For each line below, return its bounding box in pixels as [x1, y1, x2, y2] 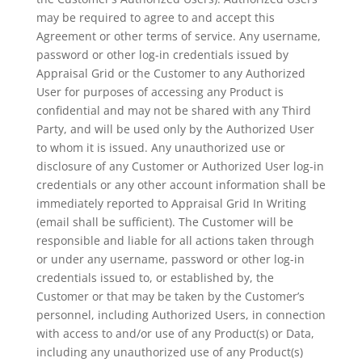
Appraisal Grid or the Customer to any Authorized [36, 65, 305, 81]
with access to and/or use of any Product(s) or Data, [36, 326, 314, 341]
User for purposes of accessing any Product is [36, 84, 284, 99]
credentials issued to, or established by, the [36, 270, 274, 285]
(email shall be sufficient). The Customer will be [36, 214, 293, 229]
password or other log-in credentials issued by [36, 47, 288, 62]
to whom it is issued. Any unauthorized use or [36, 140, 285, 155]
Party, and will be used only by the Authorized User [36, 121, 314, 137]
